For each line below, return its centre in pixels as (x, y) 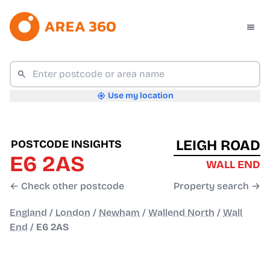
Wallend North (181, 213)
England (28, 213)
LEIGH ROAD (218, 146)
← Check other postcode (67, 186)
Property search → (217, 186)
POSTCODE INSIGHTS (66, 144)
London (73, 213)
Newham (119, 213)
